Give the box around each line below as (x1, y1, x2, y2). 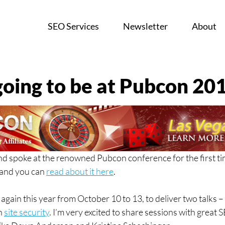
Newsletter (123, 21, 168, 32)
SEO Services (48, 21, 99, 32)
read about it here (46, 166, 114, 177)
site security (4, 206, 49, 218)
